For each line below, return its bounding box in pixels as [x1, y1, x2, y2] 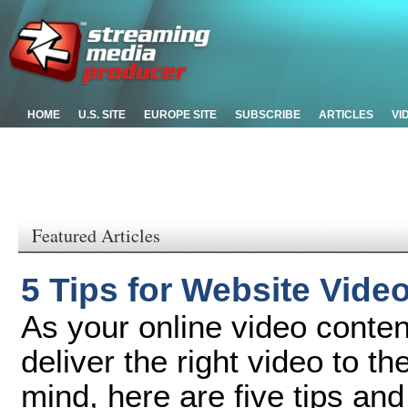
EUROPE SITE [144, 108, 217, 121]
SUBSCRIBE [235, 108, 301, 121]
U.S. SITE [78, 108, 126, 121]
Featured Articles [32, 223, 160, 248]
